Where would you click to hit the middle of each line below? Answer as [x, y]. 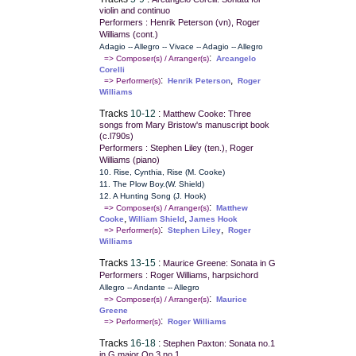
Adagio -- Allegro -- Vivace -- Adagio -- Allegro [181, 47]
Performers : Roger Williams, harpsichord [178, 275]
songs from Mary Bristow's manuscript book [184, 125]
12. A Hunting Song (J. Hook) [152, 196]
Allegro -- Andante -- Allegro [149, 288]
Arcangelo [236, 59]
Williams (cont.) [128, 35]
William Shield [156, 219]
